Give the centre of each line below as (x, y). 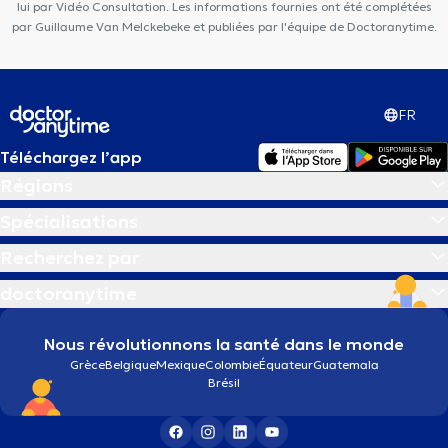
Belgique (130, 364)
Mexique (180, 364)
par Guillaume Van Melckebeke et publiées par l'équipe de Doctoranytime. (224, 26)
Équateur (285, 364)
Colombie (231, 364)
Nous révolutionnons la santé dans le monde (224, 343)
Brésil (224, 382)
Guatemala (345, 364)
